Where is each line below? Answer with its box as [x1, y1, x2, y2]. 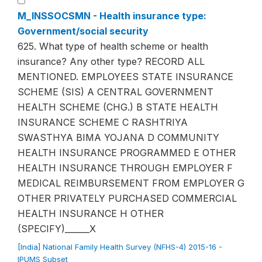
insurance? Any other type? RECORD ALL [18, 56, 205, 67]
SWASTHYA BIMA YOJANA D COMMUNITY [18, 132, 219, 143]
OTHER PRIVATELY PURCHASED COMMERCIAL [18, 192, 237, 204]
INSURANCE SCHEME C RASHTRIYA [18, 116, 188, 128]
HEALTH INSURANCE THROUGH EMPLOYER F [18, 162, 233, 174]
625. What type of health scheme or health [18, 40, 208, 52]
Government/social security [18, 25, 149, 37]
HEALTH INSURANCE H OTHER [18, 208, 164, 219]
